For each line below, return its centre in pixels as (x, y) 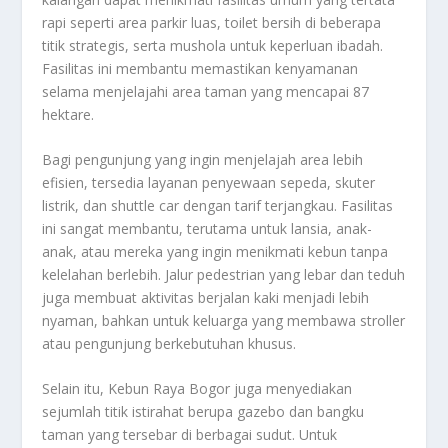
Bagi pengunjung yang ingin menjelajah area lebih (203, 160)
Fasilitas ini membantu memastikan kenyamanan (200, 68)
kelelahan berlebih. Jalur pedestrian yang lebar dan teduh (224, 275)
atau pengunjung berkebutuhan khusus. (169, 344)
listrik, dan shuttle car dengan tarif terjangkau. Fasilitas (218, 206)
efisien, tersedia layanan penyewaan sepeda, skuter (209, 183)
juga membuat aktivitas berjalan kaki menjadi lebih (206, 298)
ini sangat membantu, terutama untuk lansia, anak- (207, 229)
